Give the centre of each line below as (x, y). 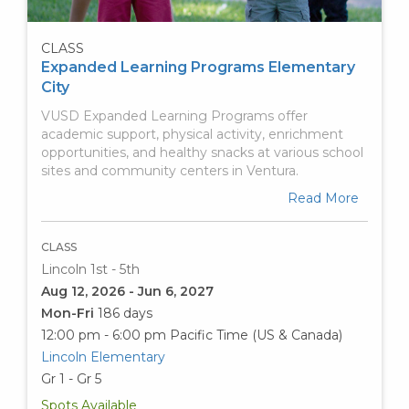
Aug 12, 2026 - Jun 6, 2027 (127, 291)
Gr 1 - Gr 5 (71, 378)
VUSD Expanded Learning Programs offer (174, 115)
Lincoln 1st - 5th (90, 269)
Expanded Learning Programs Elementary (198, 67)
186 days (125, 313)
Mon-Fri (69, 313)
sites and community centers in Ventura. (170, 170)
